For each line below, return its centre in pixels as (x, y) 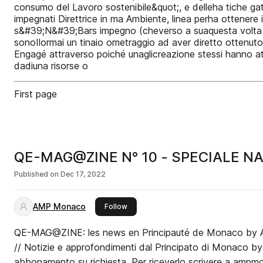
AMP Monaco (59, 206)
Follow (116, 206)
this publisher (150, 206)
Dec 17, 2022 (83, 174)
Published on (36, 174)
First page (36, 94)
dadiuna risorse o (51, 66)
